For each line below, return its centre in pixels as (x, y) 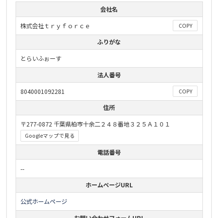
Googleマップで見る (50, 136)
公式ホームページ (44, 201)
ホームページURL (109, 185)
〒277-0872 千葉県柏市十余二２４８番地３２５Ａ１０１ (98, 124)
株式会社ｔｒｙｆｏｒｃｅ (55, 26)
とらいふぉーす (41, 59)
